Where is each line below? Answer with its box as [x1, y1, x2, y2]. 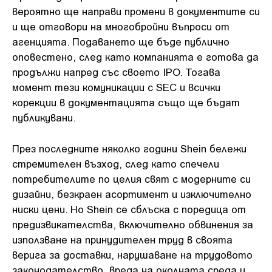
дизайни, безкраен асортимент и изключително [12, 187, 251, 200]
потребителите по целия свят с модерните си [12, 172, 251, 185]
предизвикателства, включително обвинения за [12, 217, 253, 230]
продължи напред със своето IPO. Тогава [12, 66, 220, 78]
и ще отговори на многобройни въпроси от [12, 20, 229, 32]
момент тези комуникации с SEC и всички [12, 81, 220, 93]
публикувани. [12, 111, 76, 123]
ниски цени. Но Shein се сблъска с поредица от [12, 202, 246, 215]
